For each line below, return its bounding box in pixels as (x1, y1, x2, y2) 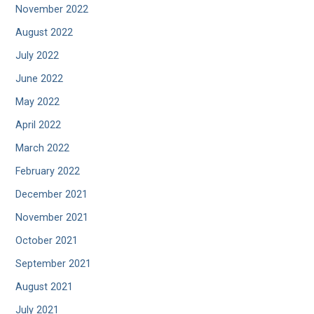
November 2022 (15, 4, 89, 16)
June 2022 (15, 73, 64, 86)
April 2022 (15, 119, 62, 132)
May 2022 (15, 96, 60, 109)
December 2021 (15, 189, 88, 201)
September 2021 (15, 258, 92, 271)
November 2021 (15, 212, 89, 224)
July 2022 (15, 50, 60, 62)
